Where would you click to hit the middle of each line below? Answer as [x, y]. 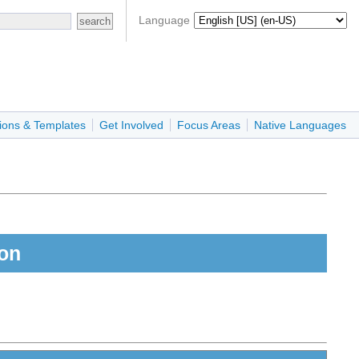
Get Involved [131, 125]
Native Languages [300, 125]
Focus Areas [209, 125]
